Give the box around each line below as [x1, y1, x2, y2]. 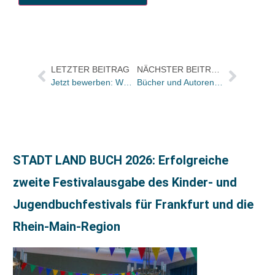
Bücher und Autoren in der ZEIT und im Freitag [214, 77, 223, 88]
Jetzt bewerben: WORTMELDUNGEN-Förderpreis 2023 [123, 77, 132, 88]
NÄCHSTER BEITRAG [211, 64, 220, 75]
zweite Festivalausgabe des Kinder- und [13, 175, 237, 190]
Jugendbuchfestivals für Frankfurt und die [13, 197, 254, 212]
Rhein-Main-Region [13, 219, 120, 234]
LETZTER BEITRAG [50, 64, 130, 75]
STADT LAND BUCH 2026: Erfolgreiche [13, 153, 228, 168]
